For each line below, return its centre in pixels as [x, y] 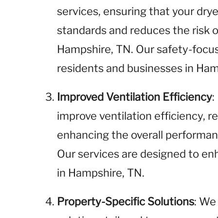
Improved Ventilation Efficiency [135, 97]
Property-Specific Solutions [126, 201]
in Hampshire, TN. [101, 173]
